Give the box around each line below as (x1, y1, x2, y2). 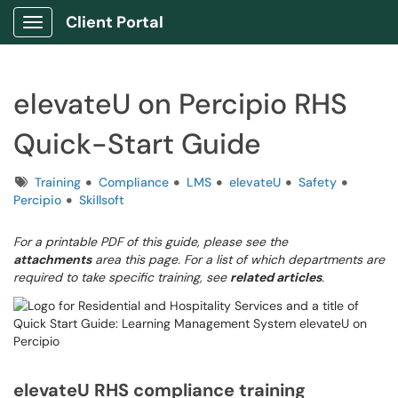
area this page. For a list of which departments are (92, 251, 385, 267)
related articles (230, 269, 322, 285)
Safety (298, 174, 337, 190)
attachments (13, 251, 92, 267)
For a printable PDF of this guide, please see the (13, 234, 288, 250)
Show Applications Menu (32, 28, 173, 44)
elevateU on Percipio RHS (13, 85, 347, 123)
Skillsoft (79, 192, 124, 208)
